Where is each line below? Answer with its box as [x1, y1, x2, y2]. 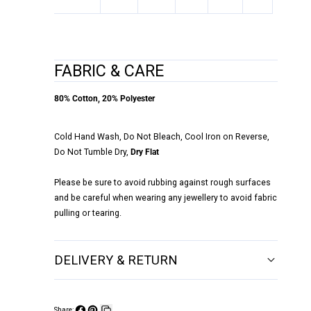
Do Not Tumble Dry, [54, 147, 131, 158]
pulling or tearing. [54, 208, 122, 219]
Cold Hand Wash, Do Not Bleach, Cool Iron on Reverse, [54, 132, 270, 142]
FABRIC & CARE [54, 60, 165, 81]
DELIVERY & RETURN [54, 252, 178, 267]
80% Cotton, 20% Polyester [54, 94, 155, 104]
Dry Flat [131, 147, 160, 158]
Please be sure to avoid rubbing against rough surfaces [54, 178, 271, 188]
